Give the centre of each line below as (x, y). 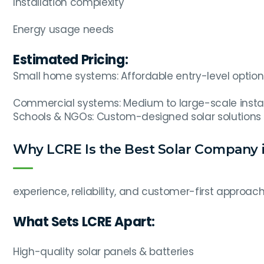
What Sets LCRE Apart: (84, 222)
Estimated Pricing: (71, 60)
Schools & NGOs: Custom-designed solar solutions (137, 117)
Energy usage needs (63, 30)
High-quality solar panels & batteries (103, 252)
